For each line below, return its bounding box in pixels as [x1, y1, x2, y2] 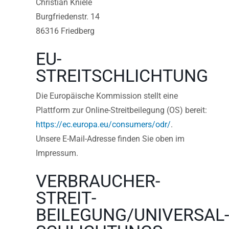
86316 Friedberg [36, 26, 95, 36]
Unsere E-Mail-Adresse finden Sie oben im [36, 134, 185, 144]
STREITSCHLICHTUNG [36, 65, 208, 86]
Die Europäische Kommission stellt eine [36, 91, 178, 101]
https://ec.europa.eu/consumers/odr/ [36, 120, 171, 130]
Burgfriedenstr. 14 [36, 11, 100, 21]
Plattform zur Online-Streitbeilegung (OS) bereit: [36, 105, 207, 116]
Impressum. [36, 148, 78, 158]
